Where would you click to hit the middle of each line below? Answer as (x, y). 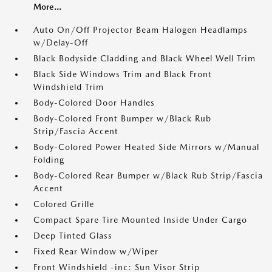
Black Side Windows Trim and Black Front (123, 74)
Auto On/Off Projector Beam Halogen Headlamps (141, 30)
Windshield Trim (69, 87)
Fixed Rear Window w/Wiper (96, 252)
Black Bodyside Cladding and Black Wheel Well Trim (144, 59)
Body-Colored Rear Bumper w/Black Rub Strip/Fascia (148, 176)
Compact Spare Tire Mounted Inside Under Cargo (140, 220)
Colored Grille (64, 204)
